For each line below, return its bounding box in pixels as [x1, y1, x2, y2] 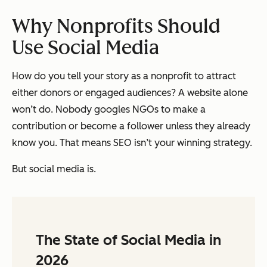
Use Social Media [12, 36, 159, 60]
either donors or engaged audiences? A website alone [12, 87, 248, 99]
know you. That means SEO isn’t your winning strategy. [12, 137, 252, 149]
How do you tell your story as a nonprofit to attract [12, 70, 236, 82]
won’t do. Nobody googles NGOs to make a [12, 104, 206, 116]
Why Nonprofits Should [12, 15, 221, 38]
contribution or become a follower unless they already [12, 120, 250, 132]
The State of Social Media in [36, 231, 221, 249]
